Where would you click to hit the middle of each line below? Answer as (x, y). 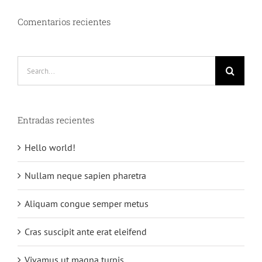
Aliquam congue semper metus (87, 204)
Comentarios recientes (64, 22)
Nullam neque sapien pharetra (85, 176)
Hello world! (50, 148)
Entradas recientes (56, 120)
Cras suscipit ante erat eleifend (86, 232)
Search (30, 63)
